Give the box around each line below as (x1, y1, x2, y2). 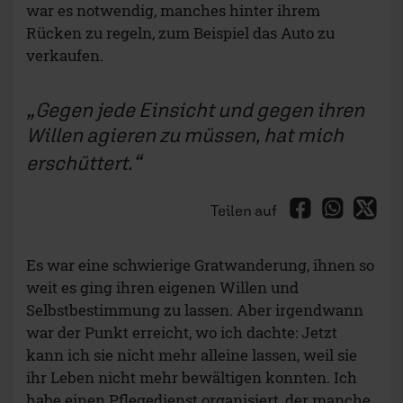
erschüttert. (26, 150, 132, 175)
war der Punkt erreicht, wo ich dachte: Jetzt (26, 322, 337, 344)
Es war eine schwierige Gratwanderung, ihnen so (26, 255, 374, 276)
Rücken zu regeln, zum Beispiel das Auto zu (26, 22, 335, 44)
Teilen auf (210, 201, 280, 220)
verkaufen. (26, 45, 103, 67)
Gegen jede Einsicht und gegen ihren (35, 97, 364, 122)
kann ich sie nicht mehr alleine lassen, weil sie (26, 345, 357, 366)
